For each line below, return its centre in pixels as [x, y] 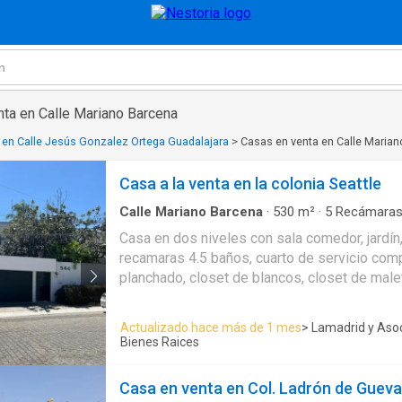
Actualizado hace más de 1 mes [211, 328]
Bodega [251, 227]
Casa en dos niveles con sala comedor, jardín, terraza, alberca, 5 [185, 238]
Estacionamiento [169, 227]
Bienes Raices [160, 342]
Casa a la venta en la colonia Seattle [250, 184]
